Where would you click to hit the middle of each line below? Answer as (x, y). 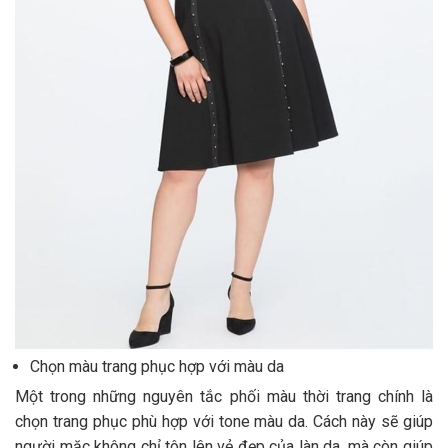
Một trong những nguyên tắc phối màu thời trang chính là (224, 397)
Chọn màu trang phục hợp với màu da (157, 367)
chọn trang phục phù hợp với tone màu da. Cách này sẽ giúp (224, 422)
